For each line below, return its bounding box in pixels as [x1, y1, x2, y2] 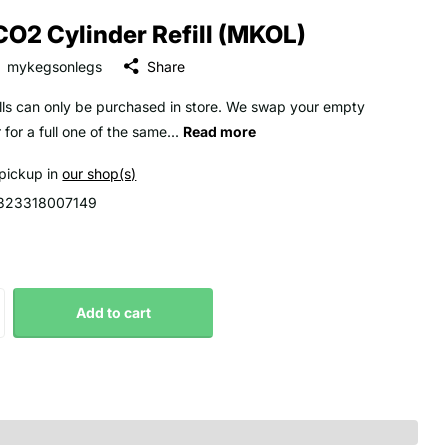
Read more [183, 123, 257, 141]
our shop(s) [62, 165, 137, 183]
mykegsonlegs [7, 57, 103, 75]
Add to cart [75, 304, 151, 322]
